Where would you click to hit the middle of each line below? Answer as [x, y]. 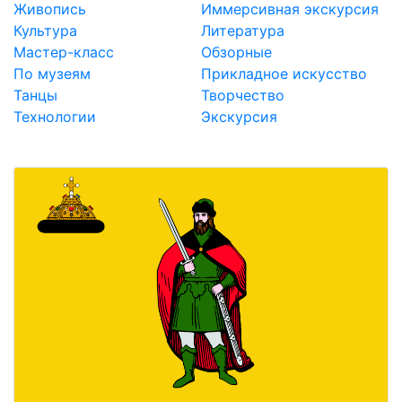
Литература [243, 31]
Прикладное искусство [284, 74]
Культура [45, 31]
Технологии [55, 117]
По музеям [52, 74]
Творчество [243, 95]
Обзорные [236, 52]
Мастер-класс [64, 52]
